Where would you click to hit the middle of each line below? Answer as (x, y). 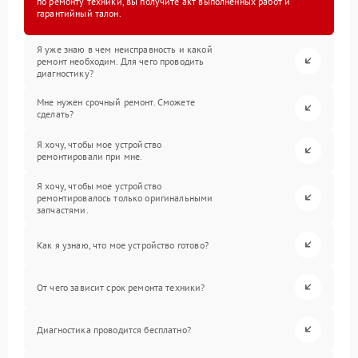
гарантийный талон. (79, 13)
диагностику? (65, 73)
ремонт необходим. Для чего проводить (121, 61)
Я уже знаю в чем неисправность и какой (125, 49)
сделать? (56, 114)
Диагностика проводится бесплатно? (114, 329)
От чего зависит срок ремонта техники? (121, 287)
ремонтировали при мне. (90, 157)
